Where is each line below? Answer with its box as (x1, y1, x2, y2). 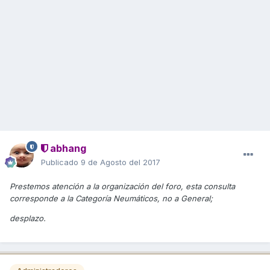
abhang (48, 142, 86, 155)
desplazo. (10, 213, 46, 224)
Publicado (41, 157, 81, 168)
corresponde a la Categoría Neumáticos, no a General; (10, 193, 213, 204)
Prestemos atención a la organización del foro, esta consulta (10, 181, 235, 192)
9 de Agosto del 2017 (81, 157, 160, 168)
